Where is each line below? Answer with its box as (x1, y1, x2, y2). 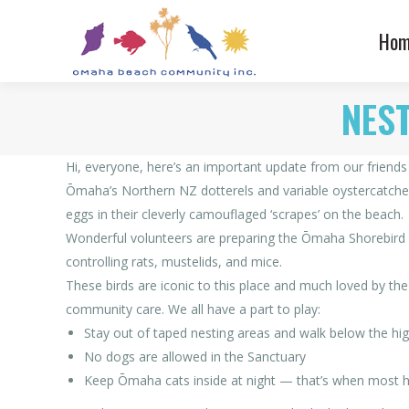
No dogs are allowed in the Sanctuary (84, 348, 306, 365)
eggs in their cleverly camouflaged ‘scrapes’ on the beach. (66, 205, 404, 223)
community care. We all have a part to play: (66, 300, 320, 318)
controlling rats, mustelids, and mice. (66, 253, 282, 270)
